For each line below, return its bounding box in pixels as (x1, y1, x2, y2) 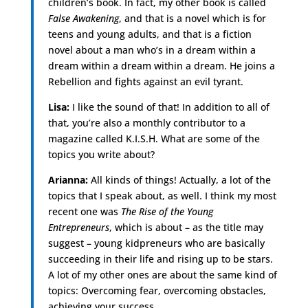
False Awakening (47, 11, 119, 25)
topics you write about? (47, 147, 155, 161)
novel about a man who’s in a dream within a (47, 43, 256, 56)
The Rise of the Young (120, 204, 213, 218)
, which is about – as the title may (109, 220, 263, 234)
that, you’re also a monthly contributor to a (47, 115, 245, 129)
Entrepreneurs (47, 220, 109, 234)
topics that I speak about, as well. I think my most (47, 188, 276, 202)
